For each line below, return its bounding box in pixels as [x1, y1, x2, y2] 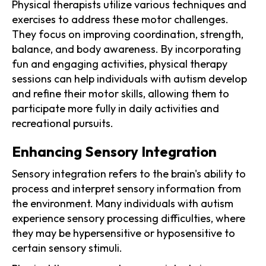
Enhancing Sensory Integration [12, 142, 217, 160]
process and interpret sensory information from [12, 181, 241, 195]
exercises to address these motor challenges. [12, 12, 229, 26]
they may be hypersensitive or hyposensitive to [12, 226, 235, 240]
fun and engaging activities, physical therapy [12, 56, 227, 71]
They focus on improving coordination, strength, [12, 27, 243, 41]
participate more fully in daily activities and [12, 101, 219, 115]
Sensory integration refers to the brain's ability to [12, 166, 246, 180]
